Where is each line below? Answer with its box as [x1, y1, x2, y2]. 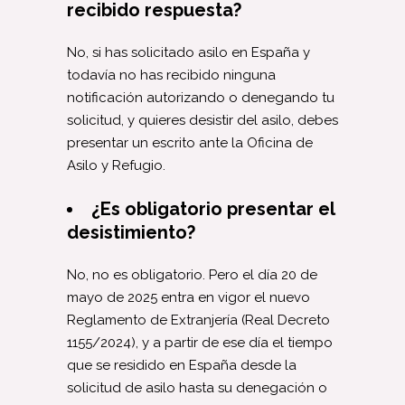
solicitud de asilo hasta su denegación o [67, 379, 327, 396]
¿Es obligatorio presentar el [91, 197, 334, 220]
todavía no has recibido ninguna [67, 66, 276, 83]
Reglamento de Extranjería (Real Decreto [67, 311, 330, 328]
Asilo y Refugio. [67, 156, 165, 174]
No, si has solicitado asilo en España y [67, 43, 310, 61]
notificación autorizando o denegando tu [67, 89, 334, 106]
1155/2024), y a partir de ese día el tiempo [67, 334, 333, 351]
